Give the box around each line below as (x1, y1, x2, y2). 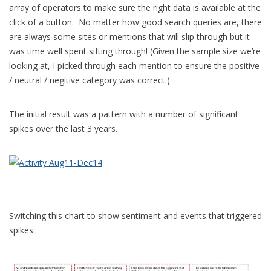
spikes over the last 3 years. (9, 123, 117, 134)
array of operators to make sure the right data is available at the (9, 2, 261, 13)
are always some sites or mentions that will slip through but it (9, 31, 250, 42)
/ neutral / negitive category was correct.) (9, 74, 170, 86)
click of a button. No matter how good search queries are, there (9, 16, 262, 28)
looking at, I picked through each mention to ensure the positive (9, 60, 260, 71)
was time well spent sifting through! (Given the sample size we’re (9, 45, 261, 57)
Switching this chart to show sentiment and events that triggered (9, 210, 262, 221)
